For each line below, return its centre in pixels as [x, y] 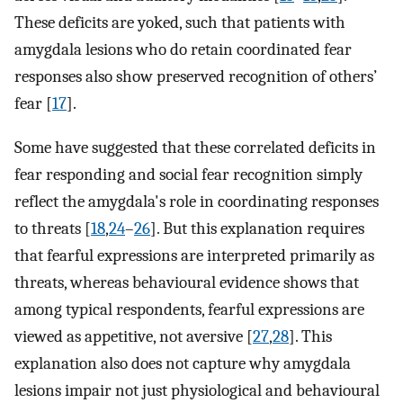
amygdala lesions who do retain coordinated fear [183, 49]
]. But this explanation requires [257, 228]
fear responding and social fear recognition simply [188, 174]
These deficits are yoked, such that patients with [180, 22]
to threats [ [53, 228]
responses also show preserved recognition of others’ [196, 76]
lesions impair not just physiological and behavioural [197, 390]
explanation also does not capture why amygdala [183, 363]
